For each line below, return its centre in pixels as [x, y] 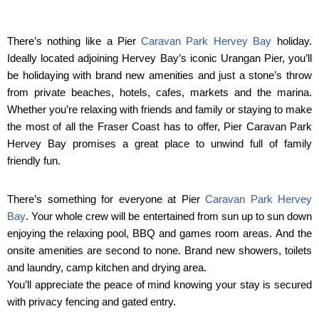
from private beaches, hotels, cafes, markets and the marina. [159, 93]
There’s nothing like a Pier [74, 41]
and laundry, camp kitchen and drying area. [107, 268]
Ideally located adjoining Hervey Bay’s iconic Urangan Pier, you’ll [159, 58]
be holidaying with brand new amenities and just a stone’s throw [159, 75]
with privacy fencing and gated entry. [91, 302]
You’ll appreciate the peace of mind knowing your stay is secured [159, 285]
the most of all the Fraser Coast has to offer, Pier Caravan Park [159, 127]
